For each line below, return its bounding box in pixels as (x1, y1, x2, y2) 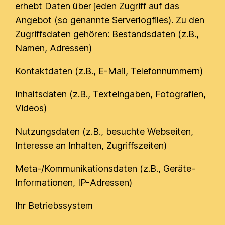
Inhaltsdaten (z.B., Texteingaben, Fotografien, (15, 89, 206, 99)
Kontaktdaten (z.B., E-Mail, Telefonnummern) (15, 66, 203, 76)
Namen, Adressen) (15, 43, 92, 53)
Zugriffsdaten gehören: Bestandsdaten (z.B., (15, 29, 199, 39)
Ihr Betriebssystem (15, 200, 93, 211)
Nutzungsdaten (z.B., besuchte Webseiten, (15, 126, 194, 137)
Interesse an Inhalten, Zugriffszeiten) (15, 140, 167, 151)
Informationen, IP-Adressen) (15, 177, 133, 188)
